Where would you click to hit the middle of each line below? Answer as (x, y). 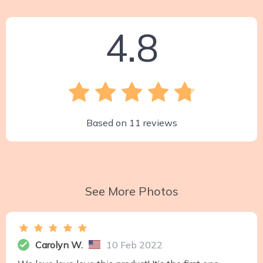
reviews (159, 122)
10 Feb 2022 (134, 245)
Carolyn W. (59, 245)
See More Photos (131, 191)
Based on (107, 122)
